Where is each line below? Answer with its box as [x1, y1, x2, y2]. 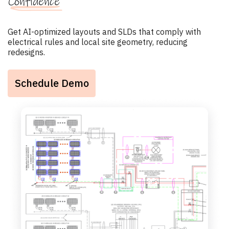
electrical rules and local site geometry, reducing [8, 36, 188, 47]
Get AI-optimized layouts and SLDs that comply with [8, 26, 201, 37]
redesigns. [8, 47, 45, 57]
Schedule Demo [14, 76, 89, 90]
